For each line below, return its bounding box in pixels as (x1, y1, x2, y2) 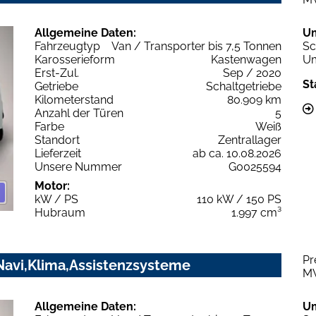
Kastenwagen (211, 52, 281, 66)
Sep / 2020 (223, 66, 281, 80)
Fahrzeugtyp (35, 39, 100, 53)
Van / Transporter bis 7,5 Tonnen (111, 39, 281, 53)
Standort (35, 133, 80, 147)
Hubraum (35, 205, 85, 219)
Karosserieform (35, 52, 115, 66)
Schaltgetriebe (206, 79, 281, 93)
